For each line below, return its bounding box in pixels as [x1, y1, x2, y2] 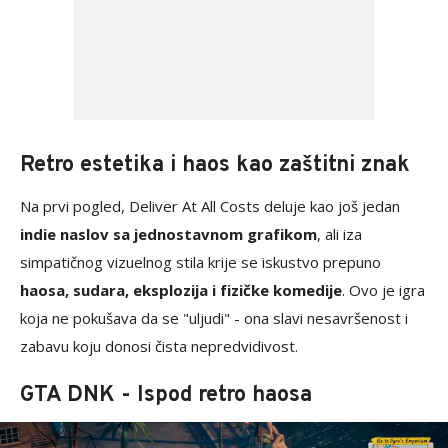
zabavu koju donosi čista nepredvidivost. [20, 336, 298, 356]
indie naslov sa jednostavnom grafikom [20, 224, 317, 244]
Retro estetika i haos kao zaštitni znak [20, 152, 410, 179]
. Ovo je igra [342, 280, 425, 300]
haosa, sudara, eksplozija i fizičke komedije [20, 280, 342, 300]
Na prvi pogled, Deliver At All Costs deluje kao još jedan [20, 196, 400, 216]
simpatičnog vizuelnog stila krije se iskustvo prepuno [20, 252, 381, 272]
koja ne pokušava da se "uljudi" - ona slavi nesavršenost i [20, 308, 408, 328]
